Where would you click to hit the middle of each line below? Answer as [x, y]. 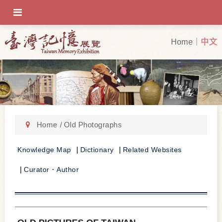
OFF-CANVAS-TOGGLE [54, 12]
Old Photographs [93, 125]
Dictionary [97, 150]
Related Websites [152, 150]
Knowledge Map [44, 150]
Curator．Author [51, 170]
